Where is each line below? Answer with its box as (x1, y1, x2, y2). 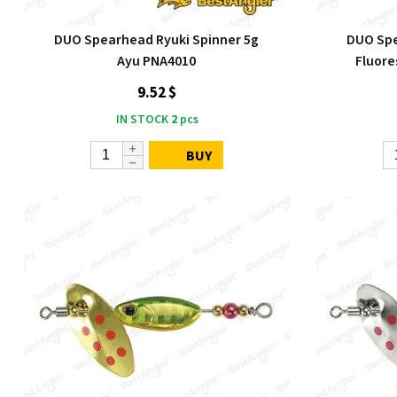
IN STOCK (115, 111, 168, 128)
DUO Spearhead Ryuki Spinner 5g (54, 30, 260, 50)
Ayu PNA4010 (117, 51, 197, 71)
